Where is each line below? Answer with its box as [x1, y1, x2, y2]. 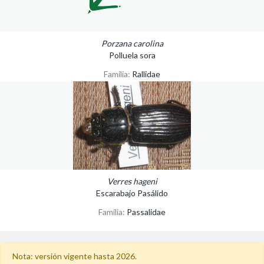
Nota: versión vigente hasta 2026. [12, 250, 137, 261]
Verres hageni [107, 176, 157, 186]
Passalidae [127, 206, 166, 217]
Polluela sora [108, 49, 156, 60]
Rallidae [132, 68, 160, 79]
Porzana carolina [101, 38, 163, 48]
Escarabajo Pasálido [96, 187, 168, 198]
